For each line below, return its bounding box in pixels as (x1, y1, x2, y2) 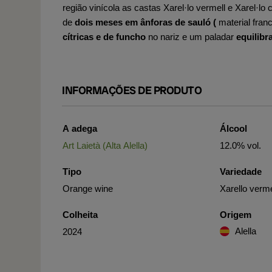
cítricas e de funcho (63, 32, 146, 42)
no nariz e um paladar (146, 32, 236, 42)
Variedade (220, 166, 262, 177)
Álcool (220, 123, 248, 134)
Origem (220, 209, 252, 220)
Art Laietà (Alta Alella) (63, 140, 148, 151)
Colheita (63, 209, 98, 220)
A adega (63, 123, 97, 134)
